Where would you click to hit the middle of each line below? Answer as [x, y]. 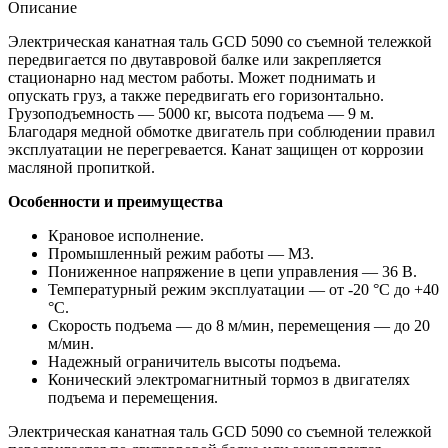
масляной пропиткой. [81, 167]
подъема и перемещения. [135, 397]
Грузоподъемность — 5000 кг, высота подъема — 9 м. [191, 113]
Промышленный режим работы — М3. [181, 253]
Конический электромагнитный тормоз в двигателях [229, 379]
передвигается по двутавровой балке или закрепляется [194, 59]
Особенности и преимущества [115, 201]
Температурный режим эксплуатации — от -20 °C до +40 [243, 289]
